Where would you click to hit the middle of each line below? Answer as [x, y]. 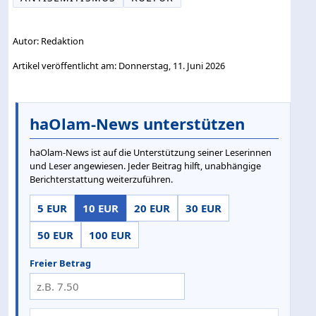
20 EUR [152, 208]
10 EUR [101, 208]
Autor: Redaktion [49, 41]
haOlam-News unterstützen [137, 123]
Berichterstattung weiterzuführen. [101, 179]
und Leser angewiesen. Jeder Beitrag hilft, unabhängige [145, 165]
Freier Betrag [60, 263]
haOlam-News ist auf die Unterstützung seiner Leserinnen [151, 152]
